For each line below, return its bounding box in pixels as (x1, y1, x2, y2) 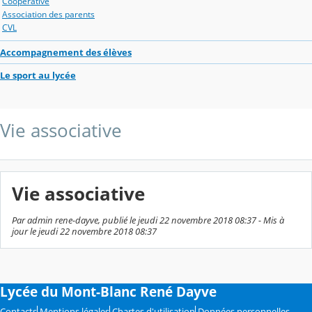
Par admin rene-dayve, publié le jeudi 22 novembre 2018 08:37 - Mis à (12, 213, 284, 226)
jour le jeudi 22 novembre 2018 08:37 (12, 224, 157, 237)
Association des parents (2, 8, 95, 20)
